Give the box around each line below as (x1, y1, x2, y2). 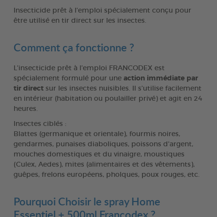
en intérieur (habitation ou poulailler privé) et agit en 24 (14, 95, 202, 102)
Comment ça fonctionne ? (14, 39, 134, 55)
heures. (14, 105, 38, 112)
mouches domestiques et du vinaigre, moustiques (14, 151, 185, 158)
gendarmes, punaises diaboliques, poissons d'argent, (14, 140, 193, 148)
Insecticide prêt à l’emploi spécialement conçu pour (14, 7, 191, 14)
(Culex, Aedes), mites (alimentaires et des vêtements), (14, 161, 195, 168)
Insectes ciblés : (14, 120, 66, 127)
